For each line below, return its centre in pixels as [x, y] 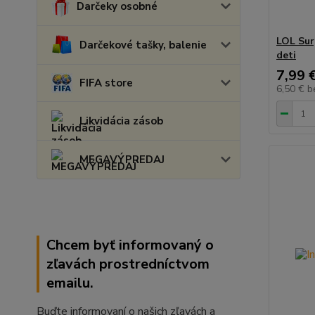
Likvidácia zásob [121, 121]
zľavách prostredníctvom [128, 264]
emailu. [70, 283]
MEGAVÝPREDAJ [122, 160]
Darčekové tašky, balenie [143, 45]
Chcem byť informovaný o [130, 245]
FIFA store [106, 83]
